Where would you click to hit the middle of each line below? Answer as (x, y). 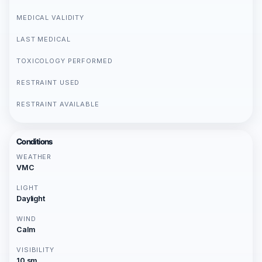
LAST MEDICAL (44, 39)
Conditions (35, 142)
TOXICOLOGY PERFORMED (65, 61)
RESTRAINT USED (48, 82)
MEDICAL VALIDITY (51, 18)
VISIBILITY (35, 250)
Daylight (31, 199)
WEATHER (34, 157)
